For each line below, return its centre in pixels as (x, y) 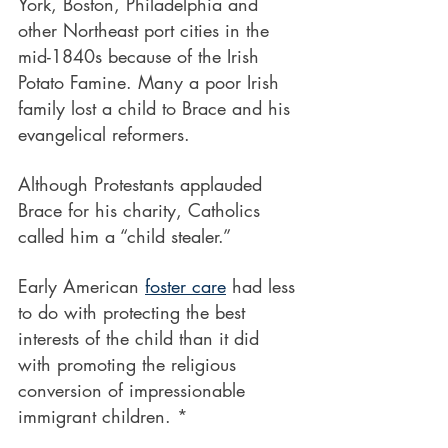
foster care (185, 286)
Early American (81, 286)
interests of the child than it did (141, 338)
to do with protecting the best (134, 312)
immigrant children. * (103, 416)
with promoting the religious (130, 364)
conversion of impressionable (134, 390)
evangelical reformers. (104, 134)
